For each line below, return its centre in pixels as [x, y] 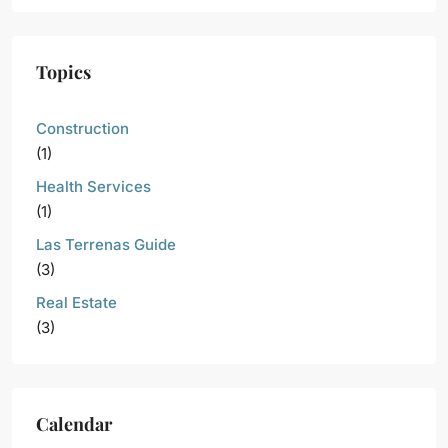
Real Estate [76, 303]
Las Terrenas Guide [106, 245]
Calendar [74, 424]
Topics [63, 72]
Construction [82, 129]
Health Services [93, 187]
